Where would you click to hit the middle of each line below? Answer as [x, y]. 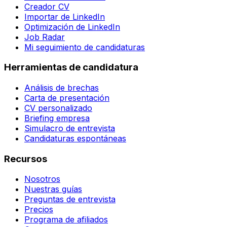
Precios [39, 210]
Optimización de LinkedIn [72, 27]
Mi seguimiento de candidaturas [85, 47]
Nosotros [42, 179]
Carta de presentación [67, 98]
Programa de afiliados [66, 220]
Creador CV [47, 6]
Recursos [26, 159]
